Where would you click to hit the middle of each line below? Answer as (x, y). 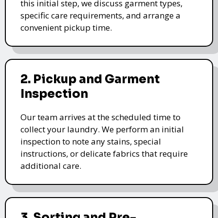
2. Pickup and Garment (90, 79)
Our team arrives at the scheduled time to (100, 117)
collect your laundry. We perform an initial (102, 129)
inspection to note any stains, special (91, 141)
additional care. (51, 165)
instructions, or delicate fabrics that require (104, 153)
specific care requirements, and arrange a (100, 15)
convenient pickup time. (66, 27)
